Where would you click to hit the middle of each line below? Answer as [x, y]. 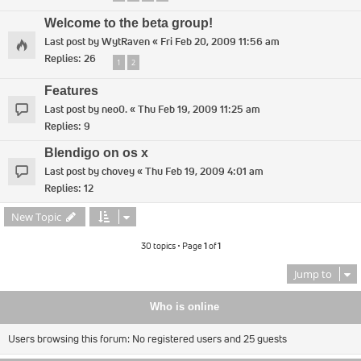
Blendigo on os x [96, 153]
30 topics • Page [172, 246]
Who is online [185, 307]
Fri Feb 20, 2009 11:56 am [220, 41]
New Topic [36, 217]
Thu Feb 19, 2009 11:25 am [199, 110]
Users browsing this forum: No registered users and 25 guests [147, 339]
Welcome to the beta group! [129, 23]
